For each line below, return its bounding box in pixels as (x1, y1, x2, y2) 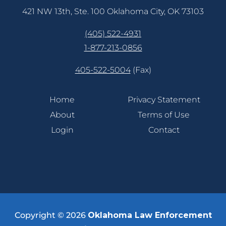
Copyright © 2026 (14, 210, 88, 220)
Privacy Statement (127, 94, 200, 104)
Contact (148, 125, 180, 135)
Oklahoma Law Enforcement (87, 210, 212, 220)
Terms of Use (138, 109, 190, 120)
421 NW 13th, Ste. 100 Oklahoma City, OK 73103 (22, 6, 204, 16)
